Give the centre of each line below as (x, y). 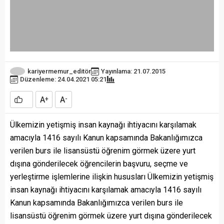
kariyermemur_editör (59, 71)
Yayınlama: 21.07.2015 (133, 71)
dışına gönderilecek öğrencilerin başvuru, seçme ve (99, 163)
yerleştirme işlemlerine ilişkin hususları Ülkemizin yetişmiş (112, 176)
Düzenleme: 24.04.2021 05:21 (63, 79)
